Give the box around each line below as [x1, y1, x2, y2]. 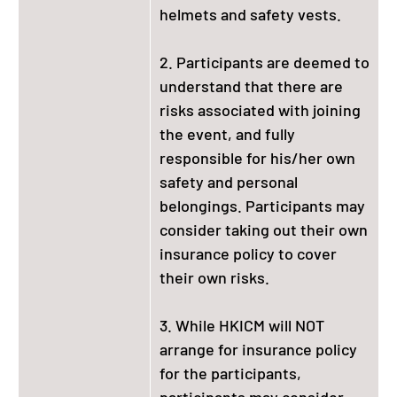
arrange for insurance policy [160, 339, 357, 359]
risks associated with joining [160, 99, 361, 120]
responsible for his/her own [160, 147, 355, 167]
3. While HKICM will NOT [160, 315, 324, 335]
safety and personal [160, 171, 298, 191]
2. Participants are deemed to [160, 51, 370, 72]
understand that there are [160, 75, 343, 96]
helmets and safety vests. [160, 4, 341, 24]
